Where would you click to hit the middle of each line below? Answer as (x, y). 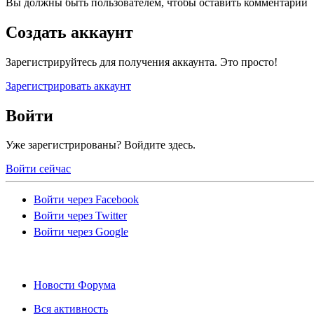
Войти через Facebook (86, 200)
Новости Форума (75, 285)
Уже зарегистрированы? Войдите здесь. (101, 145)
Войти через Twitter (80, 216)
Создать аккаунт (69, 32)
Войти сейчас (38, 169)
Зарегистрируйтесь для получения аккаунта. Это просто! (142, 62)
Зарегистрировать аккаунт (68, 86)
